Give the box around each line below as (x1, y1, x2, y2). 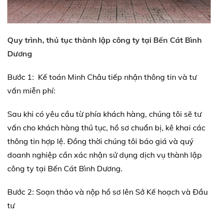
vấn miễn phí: (7, 85, 55, 95)
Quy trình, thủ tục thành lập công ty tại (7, 35, 153, 45)
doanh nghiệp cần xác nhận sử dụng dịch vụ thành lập (7, 149, 202, 160)
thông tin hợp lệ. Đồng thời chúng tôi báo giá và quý (7, 136, 194, 146)
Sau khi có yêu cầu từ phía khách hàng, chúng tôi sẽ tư (7, 109, 201, 119)
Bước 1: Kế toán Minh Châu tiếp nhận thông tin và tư (7, 72, 197, 82)
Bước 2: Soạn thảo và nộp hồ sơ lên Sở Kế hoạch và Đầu (7, 186, 208, 197)
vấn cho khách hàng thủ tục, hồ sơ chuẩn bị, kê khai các (7, 122, 205, 132)
